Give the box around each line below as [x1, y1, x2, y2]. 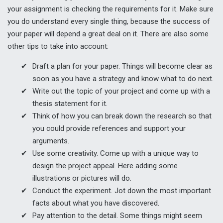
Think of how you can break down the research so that [32, 111, 212, 120]
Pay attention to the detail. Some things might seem [32, 211, 202, 220]
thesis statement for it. [32, 99, 108, 108]
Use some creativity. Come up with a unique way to [32, 148, 199, 158]
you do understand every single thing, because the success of [7, 16, 210, 26]
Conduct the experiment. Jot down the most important [32, 186, 211, 195]
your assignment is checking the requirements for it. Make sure [7, 4, 214, 13]
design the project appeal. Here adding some [32, 161, 178, 170]
